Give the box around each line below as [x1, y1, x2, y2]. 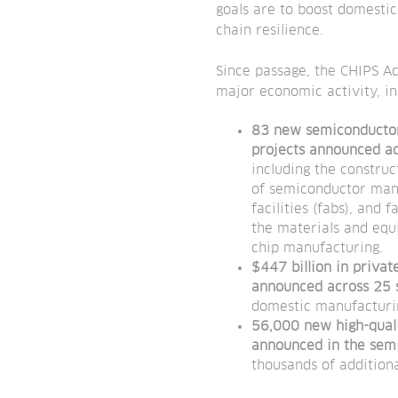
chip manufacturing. [251, 242, 384, 256]
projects [251, 144, 306, 158]
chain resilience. [216, 24, 324, 38]
